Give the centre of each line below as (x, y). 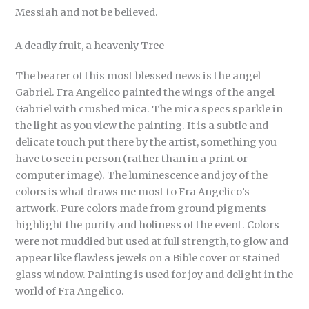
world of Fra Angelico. (70, 291)
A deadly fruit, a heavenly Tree (90, 45)
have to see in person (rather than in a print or (132, 158)
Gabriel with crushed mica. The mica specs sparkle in (149, 109)
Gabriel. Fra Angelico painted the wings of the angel (145, 92)
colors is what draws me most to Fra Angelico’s (133, 191)
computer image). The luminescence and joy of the (142, 175)
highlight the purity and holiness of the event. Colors (148, 225)
